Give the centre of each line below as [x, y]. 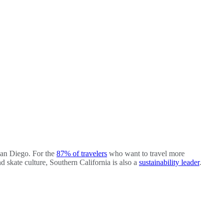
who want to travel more [146, 153]
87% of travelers [82, 153]
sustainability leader [169, 162]
